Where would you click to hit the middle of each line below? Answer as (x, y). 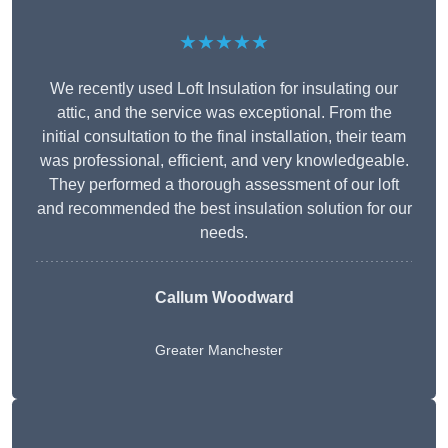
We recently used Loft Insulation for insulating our (224, 89)
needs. (224, 233)
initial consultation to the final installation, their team (224, 137)
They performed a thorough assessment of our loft (224, 185)
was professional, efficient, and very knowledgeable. (224, 161)
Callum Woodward (224, 298)
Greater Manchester (218, 350)
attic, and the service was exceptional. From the (224, 113)
